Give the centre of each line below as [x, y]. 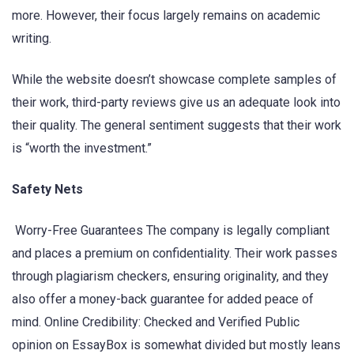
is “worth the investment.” [82, 148]
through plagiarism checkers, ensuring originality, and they [170, 277]
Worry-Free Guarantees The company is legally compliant [171, 231]
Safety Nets [47, 189]
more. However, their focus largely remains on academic [166, 15]
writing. [32, 38]
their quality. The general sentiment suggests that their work [177, 125]
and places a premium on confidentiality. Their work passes [175, 254]
